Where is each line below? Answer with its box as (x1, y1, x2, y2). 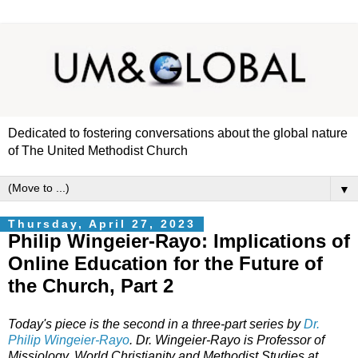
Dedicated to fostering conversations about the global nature (8, 126, 348, 141)
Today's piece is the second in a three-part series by (8, 317, 304, 332)
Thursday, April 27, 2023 (8, 217, 196, 231)
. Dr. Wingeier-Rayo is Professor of (129, 333, 324, 348)
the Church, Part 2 (8, 275, 173, 297)
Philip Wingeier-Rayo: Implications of (8, 230, 350, 253)
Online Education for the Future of (8, 253, 323, 275)
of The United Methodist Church (8, 144, 188, 158)
